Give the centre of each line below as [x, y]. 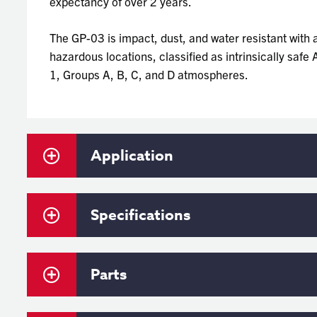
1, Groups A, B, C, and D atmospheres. [149, 74]
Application [132, 156]
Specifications [140, 215]
